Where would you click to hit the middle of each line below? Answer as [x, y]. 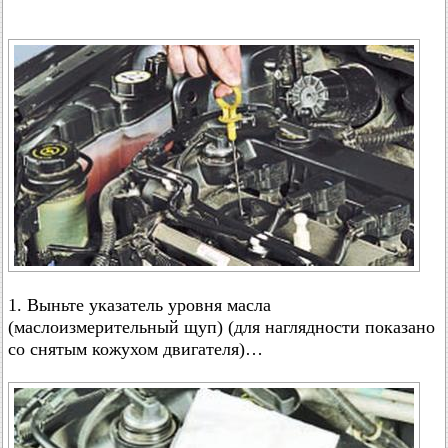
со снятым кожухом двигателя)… [135, 349]
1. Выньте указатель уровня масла [139, 305]
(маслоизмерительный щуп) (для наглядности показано [221, 327]
